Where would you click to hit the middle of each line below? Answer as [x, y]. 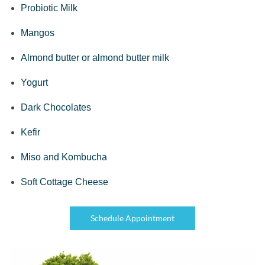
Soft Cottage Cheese [64, 182]
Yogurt [34, 83]
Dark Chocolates [56, 107]
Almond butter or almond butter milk [95, 58]
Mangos [38, 33]
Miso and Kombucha [64, 157]
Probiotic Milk [49, 8]
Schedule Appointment [132, 218]
